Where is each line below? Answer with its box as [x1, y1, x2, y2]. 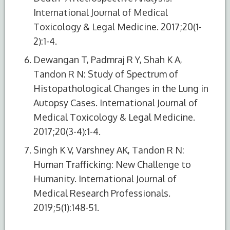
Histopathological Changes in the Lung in [33, 82, 208, 94]
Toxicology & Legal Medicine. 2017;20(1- [33, 21, 202, 32]
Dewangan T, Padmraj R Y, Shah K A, [33, 53, 182, 65]
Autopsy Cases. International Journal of [33, 97, 198, 108]
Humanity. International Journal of [33, 172, 177, 184]
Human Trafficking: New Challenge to [33, 158, 191, 170]
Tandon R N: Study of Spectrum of [33, 68, 178, 80]
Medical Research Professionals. [33, 187, 170, 199]
